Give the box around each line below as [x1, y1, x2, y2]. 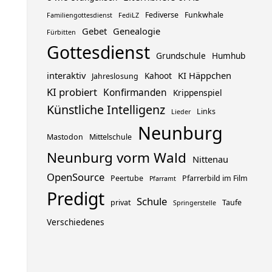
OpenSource [46, 170, 104, 185]
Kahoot [144, 70, 172, 82]
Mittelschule [89, 132, 132, 143]
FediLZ [118, 11, 139, 20]
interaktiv [46, 69, 86, 82]
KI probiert [46, 85, 97, 100]
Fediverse [144, 10, 178, 21]
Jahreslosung [91, 71, 138, 82]
